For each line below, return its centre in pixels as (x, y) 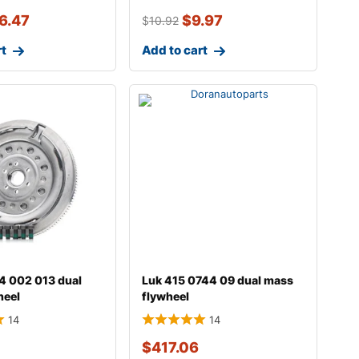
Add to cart (174, 50)
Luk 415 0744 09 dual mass (217, 280)
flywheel (165, 296)
